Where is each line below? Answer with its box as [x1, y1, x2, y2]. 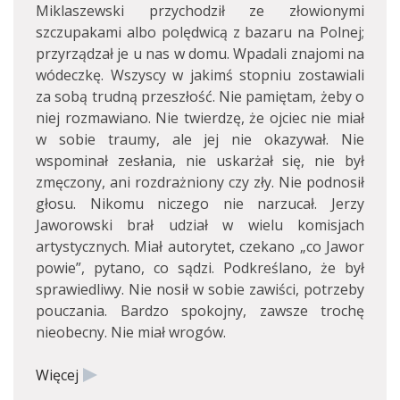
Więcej [36, 365, 79, 385]
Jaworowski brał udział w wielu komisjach [36, 215, 364, 235]
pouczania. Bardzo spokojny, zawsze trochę [36, 301, 364, 321]
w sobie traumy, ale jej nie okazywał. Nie [36, 129, 364, 149]
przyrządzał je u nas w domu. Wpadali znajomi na [36, 44, 364, 63]
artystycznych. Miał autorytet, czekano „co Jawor [36, 237, 364, 256]
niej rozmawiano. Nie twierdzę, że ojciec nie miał [36, 108, 364, 128]
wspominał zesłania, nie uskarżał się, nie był [36, 151, 364, 171]
